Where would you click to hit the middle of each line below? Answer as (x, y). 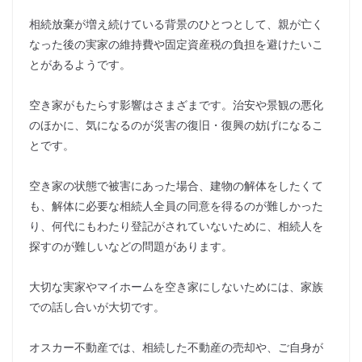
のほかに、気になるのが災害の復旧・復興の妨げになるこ (176, 124)
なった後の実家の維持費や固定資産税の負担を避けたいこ (176, 44)
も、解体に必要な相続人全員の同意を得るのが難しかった (176, 205)
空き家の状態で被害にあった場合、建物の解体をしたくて (176, 185)
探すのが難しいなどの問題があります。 (131, 246)
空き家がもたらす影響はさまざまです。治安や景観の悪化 (176, 104)
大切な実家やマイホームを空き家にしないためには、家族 (176, 286)
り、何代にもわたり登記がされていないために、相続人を (176, 225)
